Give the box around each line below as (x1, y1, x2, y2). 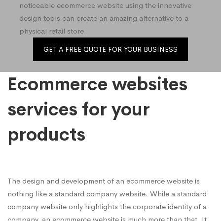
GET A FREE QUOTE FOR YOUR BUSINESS (43, 45, 178, 54)
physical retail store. (19, 26, 86, 36)
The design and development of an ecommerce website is (7, 176, 200, 185)
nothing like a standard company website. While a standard (7, 188, 207, 198)
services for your (7, 98, 150, 121)
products (7, 123, 85, 146)
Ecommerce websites (7, 73, 187, 96)
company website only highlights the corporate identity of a (7, 201, 207, 211)
